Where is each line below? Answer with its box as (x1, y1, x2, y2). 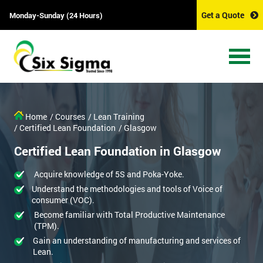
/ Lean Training (88, 111, 144, 123)
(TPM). (33, 220, 59, 232)
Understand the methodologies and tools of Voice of (31, 183, 222, 195)
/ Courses (50, 111, 85, 123)
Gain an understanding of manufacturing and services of (33, 235, 241, 247)
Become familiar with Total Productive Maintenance (33, 209, 225, 221)
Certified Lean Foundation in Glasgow (14, 143, 221, 160)
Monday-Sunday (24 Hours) (9, 9, 103, 21)
